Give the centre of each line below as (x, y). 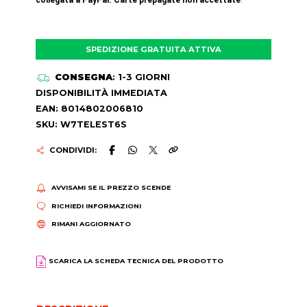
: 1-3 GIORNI (141, 77)
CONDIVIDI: (73, 150)
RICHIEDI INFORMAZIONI (96, 206)
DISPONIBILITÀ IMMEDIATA (102, 93)
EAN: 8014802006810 (90, 108)
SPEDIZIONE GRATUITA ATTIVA (153, 49)
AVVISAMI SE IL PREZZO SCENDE (111, 188)
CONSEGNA (83, 77)
